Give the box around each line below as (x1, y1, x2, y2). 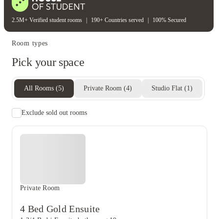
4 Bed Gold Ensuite (20, 203, 100, 214)
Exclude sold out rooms (22, 109, 87, 116)
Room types (12, 39, 48, 47)
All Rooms (24, 84, 54, 92)
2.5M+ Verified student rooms (12, 16, 82, 23)
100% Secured (153, 16, 186, 23)
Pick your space (12, 55, 85, 68)
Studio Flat (152, 84, 182, 92)
